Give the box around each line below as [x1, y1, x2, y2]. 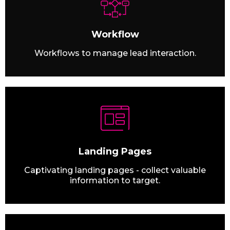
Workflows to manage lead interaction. [34, 48, 196, 59]
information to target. [70, 176, 160, 186]
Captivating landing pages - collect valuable [24, 165, 206, 176]
